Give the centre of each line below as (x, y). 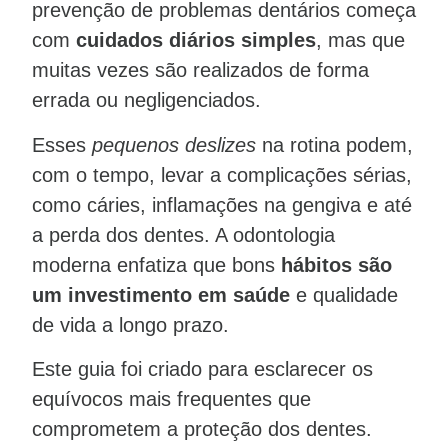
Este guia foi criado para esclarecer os (202, 368)
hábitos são (336, 264)
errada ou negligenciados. (146, 100)
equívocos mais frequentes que (171, 398)
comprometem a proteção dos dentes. (202, 428)
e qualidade (344, 294)
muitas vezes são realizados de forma (200, 70)
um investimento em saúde (161, 294)
